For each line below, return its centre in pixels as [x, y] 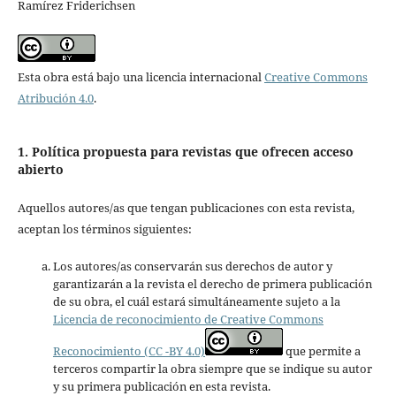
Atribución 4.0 [55, 98]
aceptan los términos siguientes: [104, 228]
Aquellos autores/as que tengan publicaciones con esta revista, [186, 207]
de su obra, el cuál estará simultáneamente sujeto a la [196, 301]
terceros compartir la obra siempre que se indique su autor [212, 368]
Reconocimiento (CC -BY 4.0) [129, 350]
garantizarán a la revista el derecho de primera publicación [212, 283]
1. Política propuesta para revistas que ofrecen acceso [185, 152]
